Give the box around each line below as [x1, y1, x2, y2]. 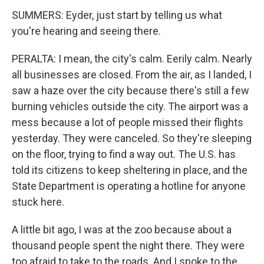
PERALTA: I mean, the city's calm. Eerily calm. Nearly [12, 52, 252, 65]
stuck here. [12, 196, 64, 208]
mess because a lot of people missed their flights [12, 116, 243, 128]
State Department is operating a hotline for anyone [12, 180, 246, 192]
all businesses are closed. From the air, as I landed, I [12, 68, 252, 81]
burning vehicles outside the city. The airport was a [12, 100, 248, 113]
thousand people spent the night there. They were [12, 239, 245, 252]
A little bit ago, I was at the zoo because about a [12, 223, 232, 236]
